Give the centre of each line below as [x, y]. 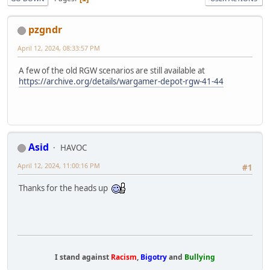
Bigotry [153, 257]
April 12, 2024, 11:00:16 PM [59, 166]
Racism [124, 257]
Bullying [200, 257]
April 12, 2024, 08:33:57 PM [59, 48]
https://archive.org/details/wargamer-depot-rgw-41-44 [121, 82]
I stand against [83, 257]
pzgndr [45, 30]
